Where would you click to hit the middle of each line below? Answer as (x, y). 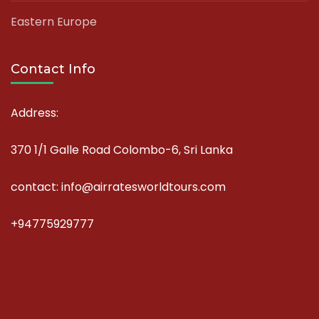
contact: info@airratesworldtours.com (118, 187)
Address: (35, 113)
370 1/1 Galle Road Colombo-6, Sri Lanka (122, 150)
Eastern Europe (54, 21)
